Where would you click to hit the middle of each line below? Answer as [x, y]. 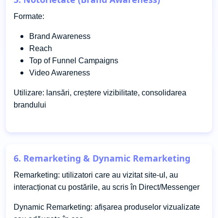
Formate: [29, 16]
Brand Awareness [60, 36]
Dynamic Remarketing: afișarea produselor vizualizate [107, 207]
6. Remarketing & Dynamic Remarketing [102, 158]
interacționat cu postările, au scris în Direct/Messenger [107, 187]
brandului [30, 105]
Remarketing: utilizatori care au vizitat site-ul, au [96, 175]
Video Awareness [60, 73]
